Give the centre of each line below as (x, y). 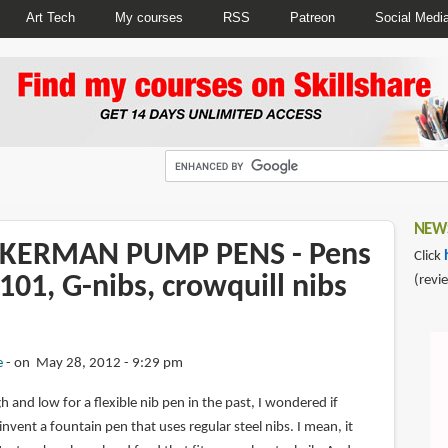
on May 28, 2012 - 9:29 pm (98, 364)
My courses (148, 17)
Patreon (312, 17)
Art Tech (50, 17)
